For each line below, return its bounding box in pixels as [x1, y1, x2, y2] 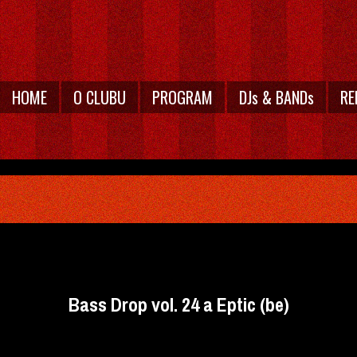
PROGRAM [152, 85, 213, 109]
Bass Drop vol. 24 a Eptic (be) [68, 292, 289, 317]
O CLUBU [73, 85, 126, 109]
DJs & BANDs [239, 85, 314, 109]
